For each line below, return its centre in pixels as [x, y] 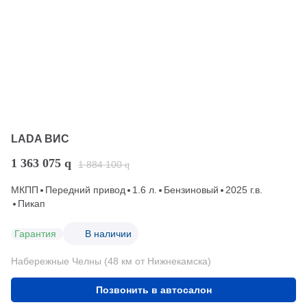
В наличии [108, 233]
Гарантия [35, 233]
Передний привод [85, 190]
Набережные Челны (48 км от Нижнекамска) [111, 261]
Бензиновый [191, 190]
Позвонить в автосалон [153, 290]
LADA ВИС [40, 139]
